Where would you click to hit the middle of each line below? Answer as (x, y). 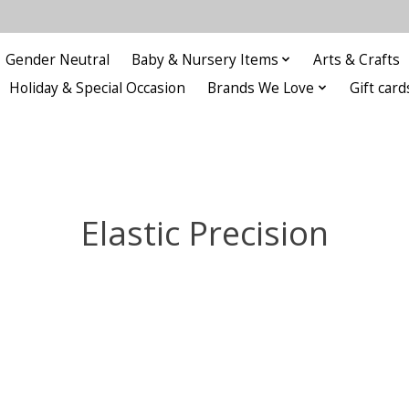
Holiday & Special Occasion (98, 88)
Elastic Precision (204, 232)
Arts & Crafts (357, 59)
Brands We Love (261, 88)
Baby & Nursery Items (204, 59)
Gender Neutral (57, 59)
